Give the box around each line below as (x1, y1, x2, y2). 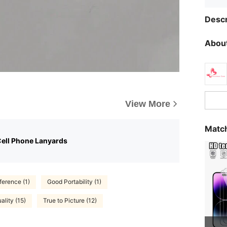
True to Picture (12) (43, 197, 97, 205)
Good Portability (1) (47, 178, 101, 186)
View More (125, 98, 170, 109)
